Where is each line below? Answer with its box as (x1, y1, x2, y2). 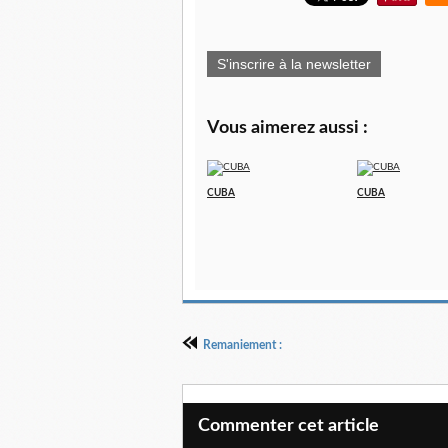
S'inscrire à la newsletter (217, 56, 371, 72)
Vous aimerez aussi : (207, 119, 368, 137)
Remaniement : (203, 339, 282, 351)
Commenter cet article (198, 417, 379, 435)
